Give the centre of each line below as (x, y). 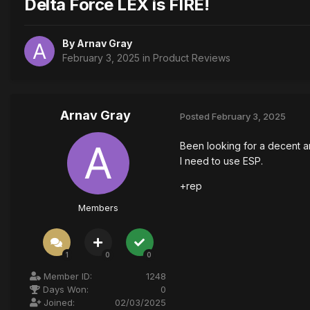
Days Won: (64, 290)
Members (98, 208)
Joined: (58, 303)
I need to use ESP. (221, 161)
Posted (196, 116)
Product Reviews (192, 58)
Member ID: (66, 276)
